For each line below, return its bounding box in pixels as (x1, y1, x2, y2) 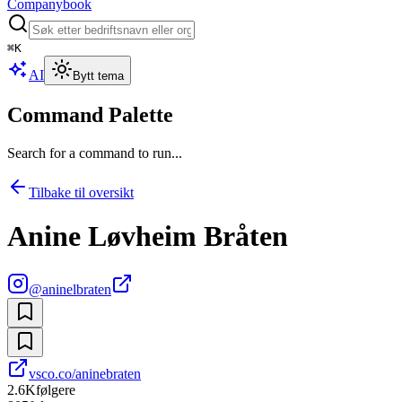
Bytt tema (73, 69, 124, 83)
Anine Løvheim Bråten (7, 220, 288, 253)
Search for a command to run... (7, 144, 182, 161)
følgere (36, 381, 75, 398)
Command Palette (7, 102, 173, 127)
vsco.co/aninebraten (29, 365, 141, 381)
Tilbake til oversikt (29, 184, 134, 200)
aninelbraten (42, 281, 111, 297)
